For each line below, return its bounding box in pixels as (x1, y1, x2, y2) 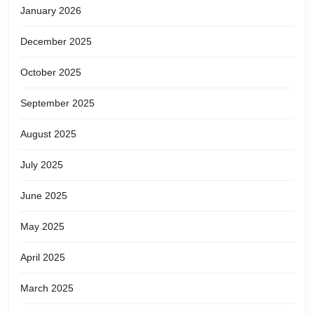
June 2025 (20, 189, 67, 201)
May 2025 (20, 220, 64, 232)
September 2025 (20, 97, 95, 109)
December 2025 (20, 35, 92, 47)
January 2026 (20, 4, 81, 16)
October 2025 (20, 66, 81, 78)
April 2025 (20, 251, 65, 263)
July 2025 (20, 158, 63, 170)
